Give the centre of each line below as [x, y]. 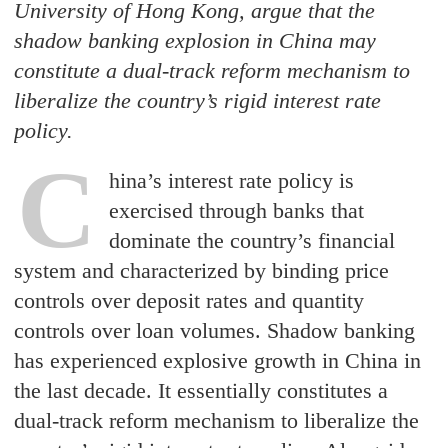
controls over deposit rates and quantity [189, 300]
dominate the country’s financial [252, 240]
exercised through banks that [237, 210]
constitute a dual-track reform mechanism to [212, 70]
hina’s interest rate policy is [232, 180]
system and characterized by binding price [202, 270]
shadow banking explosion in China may [195, 40]
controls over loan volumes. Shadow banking [215, 330]
